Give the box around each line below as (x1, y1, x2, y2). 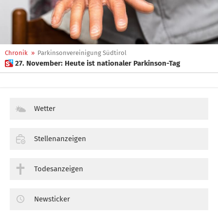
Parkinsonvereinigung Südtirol (37, 49, 127, 56)
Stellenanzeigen (34, 134, 86, 143)
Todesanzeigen (34, 164, 83, 173)
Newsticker (34, 194, 70, 203)
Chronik (5, 49, 28, 56)
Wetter (34, 104, 55, 113)
